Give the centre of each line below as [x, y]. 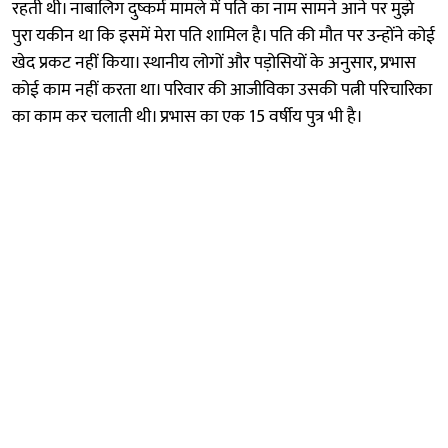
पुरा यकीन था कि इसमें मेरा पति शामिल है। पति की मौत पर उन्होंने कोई [223, 35]
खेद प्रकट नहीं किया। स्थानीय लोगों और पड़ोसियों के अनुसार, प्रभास [214, 62]
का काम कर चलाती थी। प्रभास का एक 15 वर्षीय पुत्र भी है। [187, 116]
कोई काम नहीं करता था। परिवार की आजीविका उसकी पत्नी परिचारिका [222, 89]
